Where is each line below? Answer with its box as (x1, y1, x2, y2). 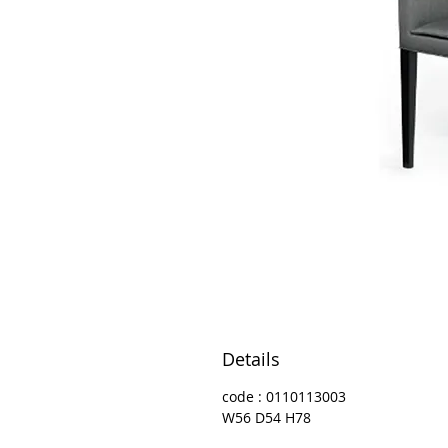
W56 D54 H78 (222, 408, 311, 427)
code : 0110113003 (222, 387, 346, 406)
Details (222, 347, 280, 371)
